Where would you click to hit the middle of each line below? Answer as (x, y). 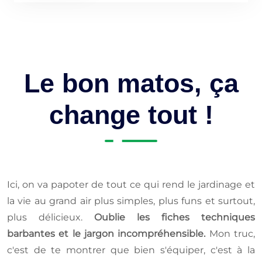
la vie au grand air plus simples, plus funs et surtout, (131, 201)
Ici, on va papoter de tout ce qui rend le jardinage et (131, 185)
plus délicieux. (51, 218)
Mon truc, (230, 234)
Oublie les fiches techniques (175, 218)
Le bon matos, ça (131, 84)
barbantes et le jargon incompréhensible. (106, 234)
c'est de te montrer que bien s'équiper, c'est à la (131, 250)
